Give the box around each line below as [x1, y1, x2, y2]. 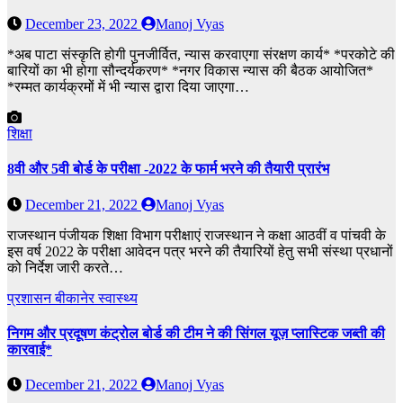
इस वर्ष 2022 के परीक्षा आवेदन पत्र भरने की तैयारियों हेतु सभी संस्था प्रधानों [7, 243, 393, 259]
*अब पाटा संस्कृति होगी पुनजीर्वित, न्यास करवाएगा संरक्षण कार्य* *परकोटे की [7, 47, 395, 63]
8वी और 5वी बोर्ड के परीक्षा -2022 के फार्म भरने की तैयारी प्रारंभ [7, 161, 329, 177]
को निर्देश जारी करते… [7, 259, 123, 275]
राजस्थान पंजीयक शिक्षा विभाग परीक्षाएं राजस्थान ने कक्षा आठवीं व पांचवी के [7, 227, 386, 243]
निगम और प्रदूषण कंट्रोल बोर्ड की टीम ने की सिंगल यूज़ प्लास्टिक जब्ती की [7, 325, 385, 341]
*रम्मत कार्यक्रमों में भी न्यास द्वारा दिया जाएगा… [7, 79, 249, 95]
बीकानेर [55, 290, 98, 306]
